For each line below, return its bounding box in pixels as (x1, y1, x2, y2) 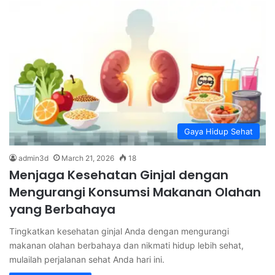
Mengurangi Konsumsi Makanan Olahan (9, 183, 261, 201)
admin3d (18, 153, 48, 163)
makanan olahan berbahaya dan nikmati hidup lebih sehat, (9, 239, 244, 250)
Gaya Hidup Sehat (184, 126, 253, 136)
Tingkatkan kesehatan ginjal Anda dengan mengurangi (9, 225, 229, 236)
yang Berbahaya (9, 200, 115, 218)
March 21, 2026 (61, 153, 114, 163)
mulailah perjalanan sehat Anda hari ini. (9, 254, 165, 265)
